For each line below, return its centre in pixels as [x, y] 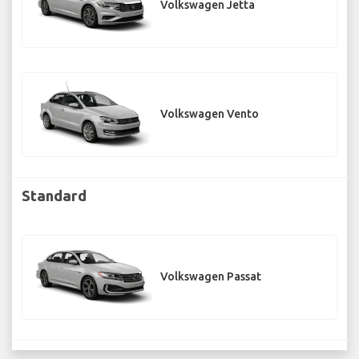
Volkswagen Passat [211, 277]
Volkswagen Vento [210, 114]
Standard [54, 195]
